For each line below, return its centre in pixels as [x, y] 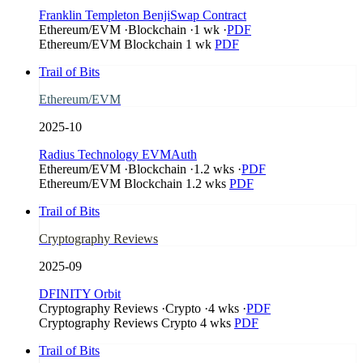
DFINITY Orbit [80, 293]
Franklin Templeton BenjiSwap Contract [143, 15]
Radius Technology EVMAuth [118, 154]
